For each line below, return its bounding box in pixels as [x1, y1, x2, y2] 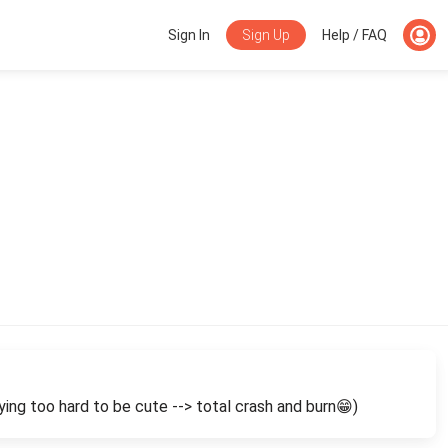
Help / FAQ [322, 27, 388, 43]
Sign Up [242, 26, 291, 43]
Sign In [168, 27, 211, 43]
